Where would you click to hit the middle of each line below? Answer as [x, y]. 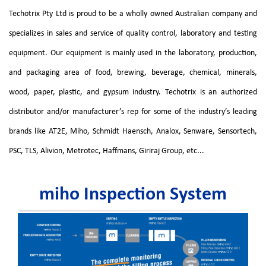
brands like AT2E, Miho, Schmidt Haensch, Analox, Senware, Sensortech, [133, 131]
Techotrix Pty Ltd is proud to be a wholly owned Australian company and [133, 14]
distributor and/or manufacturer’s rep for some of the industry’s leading [133, 112]
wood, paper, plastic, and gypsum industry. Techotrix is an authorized [133, 92]
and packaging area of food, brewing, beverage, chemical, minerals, [133, 72]
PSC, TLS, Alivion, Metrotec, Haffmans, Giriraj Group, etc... [107, 151]
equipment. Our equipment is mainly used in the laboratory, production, [133, 53]
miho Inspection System [133, 194]
